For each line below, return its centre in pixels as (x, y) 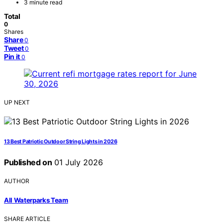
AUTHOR (17, 181)
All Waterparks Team (36, 200)
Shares (14, 32)
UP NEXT (17, 103)
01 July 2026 (78, 163)
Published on (28, 163)
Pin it (12, 57)
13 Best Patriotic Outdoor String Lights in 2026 (61, 142)
